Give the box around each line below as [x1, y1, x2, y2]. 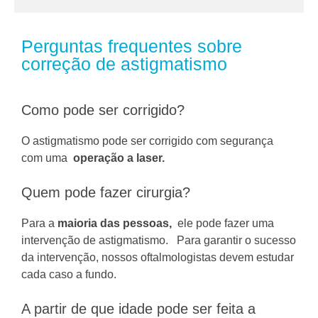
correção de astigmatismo [21, 53, 227, 74]
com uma [21, 151, 73, 164]
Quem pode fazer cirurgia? [21, 184, 194, 200]
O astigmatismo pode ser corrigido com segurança [21, 134, 273, 147]
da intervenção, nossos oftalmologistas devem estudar [21, 251, 294, 263]
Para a [21, 216, 57, 229]
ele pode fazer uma [172, 216, 274, 229]
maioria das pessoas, [57, 216, 172, 229]
